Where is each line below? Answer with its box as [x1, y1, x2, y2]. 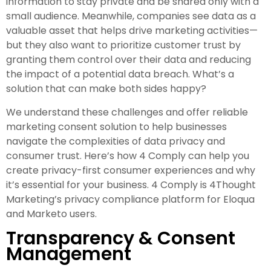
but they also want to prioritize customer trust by [6, 38, 241, 52]
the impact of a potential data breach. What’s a [6, 67, 234, 81]
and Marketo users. [6, 206, 97, 221]
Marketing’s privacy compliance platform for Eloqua [6, 192, 255, 206]
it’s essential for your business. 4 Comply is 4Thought [6, 177, 256, 192]
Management [6, 241, 131, 267]
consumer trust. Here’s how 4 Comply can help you [6, 148, 249, 163]
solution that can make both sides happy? [6, 81, 206, 96]
